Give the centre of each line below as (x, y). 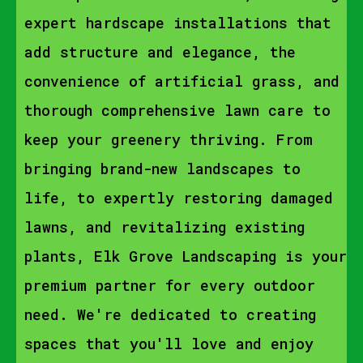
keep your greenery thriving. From (169, 139)
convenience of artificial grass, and (182, 81)
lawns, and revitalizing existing (164, 227)
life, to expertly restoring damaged (179, 198)
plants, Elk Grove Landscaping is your (186, 256)
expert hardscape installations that (178, 23)
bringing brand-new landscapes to (162, 169)
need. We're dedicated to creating (170, 314)
